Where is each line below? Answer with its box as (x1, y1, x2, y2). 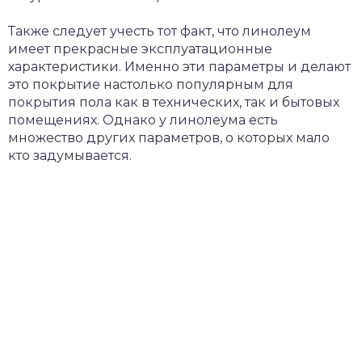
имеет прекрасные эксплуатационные (8, 41, 272, 57)
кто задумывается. (8, 148, 132, 163)
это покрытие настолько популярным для (8, 77, 293, 92)
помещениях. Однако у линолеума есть (8, 112, 278, 128)
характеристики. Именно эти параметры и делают (8, 59, 351, 74)
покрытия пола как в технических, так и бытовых (8, 95, 339, 110)
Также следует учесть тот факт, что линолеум (8, 23, 311, 39)
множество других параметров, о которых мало (8, 130, 330, 145)
